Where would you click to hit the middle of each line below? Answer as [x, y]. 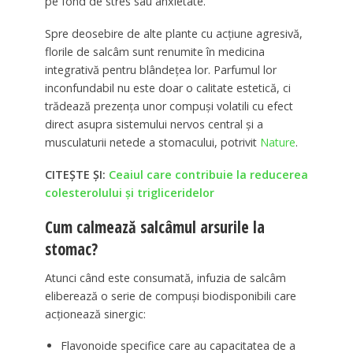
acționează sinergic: [95, 314]
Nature [277, 142]
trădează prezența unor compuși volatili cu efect [169, 106]
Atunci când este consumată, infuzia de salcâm [165, 277]
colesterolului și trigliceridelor [129, 192]
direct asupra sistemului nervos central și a [154, 124]
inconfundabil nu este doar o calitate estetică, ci [167, 87]
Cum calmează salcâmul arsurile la [154, 227]
